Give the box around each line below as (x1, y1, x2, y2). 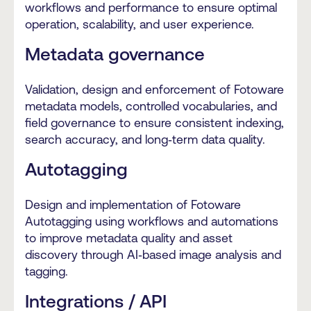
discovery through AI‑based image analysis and (25, 248, 281, 262)
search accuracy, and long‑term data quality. (25, 133, 265, 147)
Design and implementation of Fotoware (25, 198, 241, 212)
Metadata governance (25, 44, 205, 65)
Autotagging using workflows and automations (25, 215, 278, 229)
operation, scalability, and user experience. (25, 17, 254, 32)
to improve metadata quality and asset (25, 231, 233, 246)
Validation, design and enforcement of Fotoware (25, 83, 284, 97)
